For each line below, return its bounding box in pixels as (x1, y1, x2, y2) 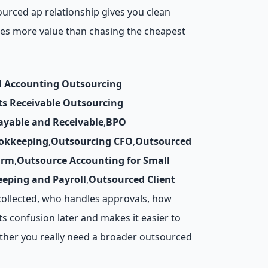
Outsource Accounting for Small (17, 154, 170, 167)
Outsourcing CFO (51, 135, 133, 148)
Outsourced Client (89, 173, 175, 186)
